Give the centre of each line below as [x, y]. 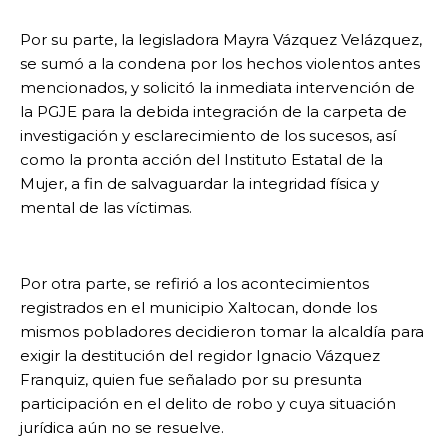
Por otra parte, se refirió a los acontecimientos [194, 284]
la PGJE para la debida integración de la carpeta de [213, 112]
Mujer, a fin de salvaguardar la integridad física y [199, 184]
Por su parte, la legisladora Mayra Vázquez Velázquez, [221, 40]
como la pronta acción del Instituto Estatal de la [201, 160]
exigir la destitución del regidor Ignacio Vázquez [200, 356]
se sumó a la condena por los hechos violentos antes [220, 64]
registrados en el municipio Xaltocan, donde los [198, 308]
